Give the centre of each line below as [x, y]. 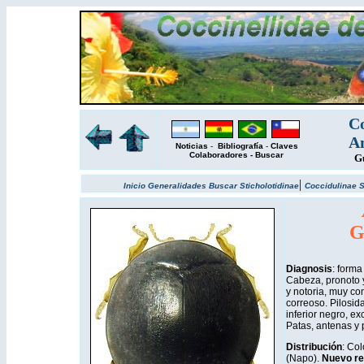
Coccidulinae [332, 186]
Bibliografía [240, 146]
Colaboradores [219, 155]
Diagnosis [309, 269]
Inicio [136, 186]
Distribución [314, 347]
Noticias [191, 146]
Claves [284, 146]
